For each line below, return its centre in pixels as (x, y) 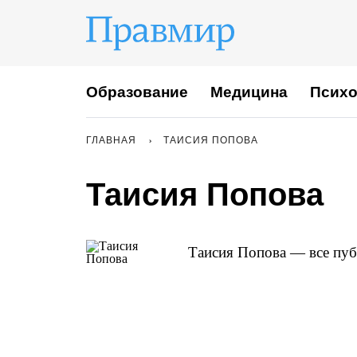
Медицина (249, 92)
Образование (137, 92)
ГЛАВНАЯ (111, 140)
